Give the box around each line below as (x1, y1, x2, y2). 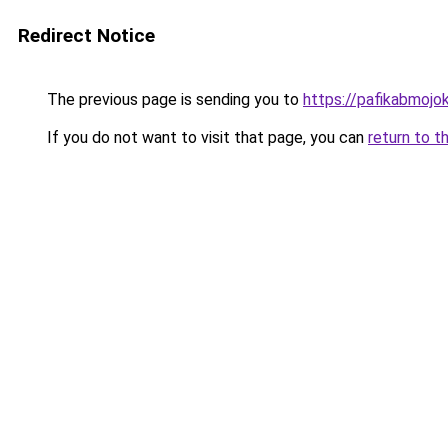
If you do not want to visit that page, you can (43, 128, 368, 147)
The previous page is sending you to (43, 90, 303, 109)
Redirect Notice (18, 24, 155, 47)
